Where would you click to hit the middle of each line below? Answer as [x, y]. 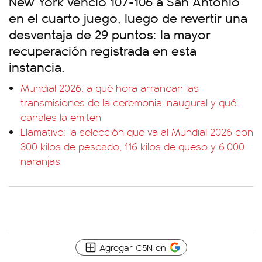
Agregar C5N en [132, 247]
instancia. [37, 66]
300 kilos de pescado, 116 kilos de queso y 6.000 [132, 146]
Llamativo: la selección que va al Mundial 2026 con [137, 132]
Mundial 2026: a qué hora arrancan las [110, 88]
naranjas [40, 161]
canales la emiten [61, 117]
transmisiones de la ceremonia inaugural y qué [128, 102]
